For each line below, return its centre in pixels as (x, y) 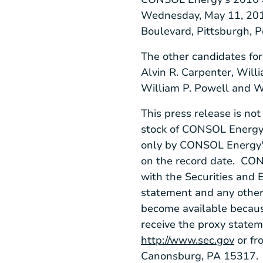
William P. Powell (185, 88)
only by (160, 145)
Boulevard (166, 31)
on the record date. (191, 161)
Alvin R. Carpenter (186, 73)
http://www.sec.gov (188, 240)
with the (163, 176)
